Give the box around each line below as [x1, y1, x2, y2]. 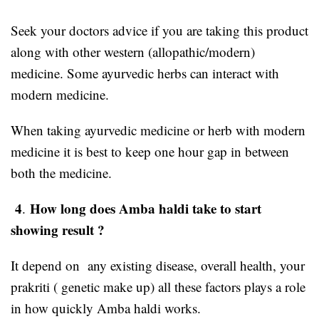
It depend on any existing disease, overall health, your [11, 256, 305, 274]
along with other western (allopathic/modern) [11, 42, 255, 61]
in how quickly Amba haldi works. [11, 298, 209, 317]
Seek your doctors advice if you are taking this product [11, 21, 308, 39]
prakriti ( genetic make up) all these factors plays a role [11, 277, 305, 296]
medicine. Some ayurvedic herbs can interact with [11, 63, 279, 82]
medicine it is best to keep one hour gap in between [11, 142, 289, 160]
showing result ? [11, 219, 105, 239]
